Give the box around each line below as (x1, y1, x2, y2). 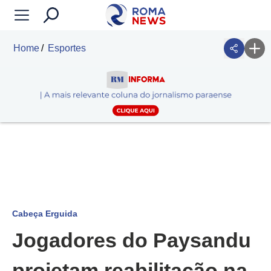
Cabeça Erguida (12, 209, 77, 219)
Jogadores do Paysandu (12, 229, 251, 252)
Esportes (48, 43, 86, 53)
